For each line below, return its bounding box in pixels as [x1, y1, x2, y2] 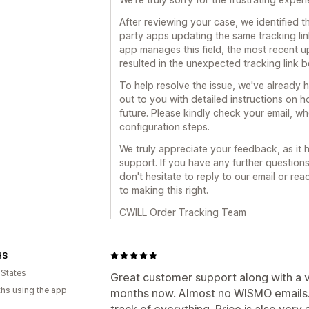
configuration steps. [119, 120, 210, 132]
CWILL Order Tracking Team [119, 206, 246, 218]
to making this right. [119, 183, 208, 196]
